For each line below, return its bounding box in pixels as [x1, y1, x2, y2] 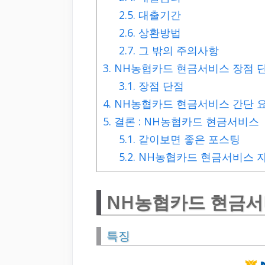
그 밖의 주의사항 [135, 43, 219, 58]
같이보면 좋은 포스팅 [135, 132, 241, 147]
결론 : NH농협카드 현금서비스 [111, 114, 259, 129]
